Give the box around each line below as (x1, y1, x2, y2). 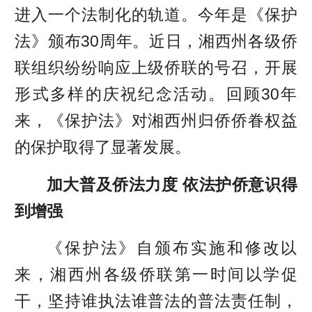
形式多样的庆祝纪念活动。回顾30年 (15, 85, 297, 104)
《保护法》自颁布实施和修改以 (46, 239, 297, 258)
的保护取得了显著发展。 (15, 138, 192, 157)
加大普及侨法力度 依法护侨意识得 (46, 175, 297, 194)
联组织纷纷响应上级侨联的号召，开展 (15, 58, 297, 77)
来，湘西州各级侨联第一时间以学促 (15, 265, 297, 284)
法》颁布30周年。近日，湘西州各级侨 (15, 32, 297, 51)
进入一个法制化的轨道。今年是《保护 (15, 6, 297, 24)
